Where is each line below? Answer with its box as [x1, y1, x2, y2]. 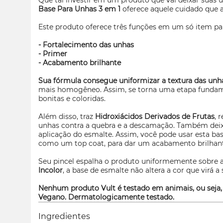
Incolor [38, 166, 63, 175]
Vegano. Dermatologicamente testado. [38, 193, 174, 202]
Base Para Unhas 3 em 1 [38, 4, 122, 13]
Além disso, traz [38, 112, 95, 121]
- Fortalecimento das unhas [38, 40, 134, 49]
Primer [43, 49, 67, 58]
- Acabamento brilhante [38, 58, 121, 67]
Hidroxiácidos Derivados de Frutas [95, 112, 215, 121]
